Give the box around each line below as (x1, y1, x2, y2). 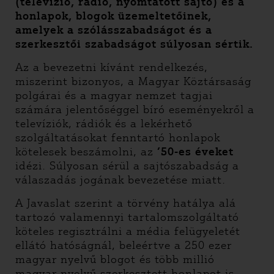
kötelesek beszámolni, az (15, 145, 157, 158)
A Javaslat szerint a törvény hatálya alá (15, 196, 236, 210)
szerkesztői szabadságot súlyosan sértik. (15, 37, 253, 51)
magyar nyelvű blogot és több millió (15, 253, 215, 266)
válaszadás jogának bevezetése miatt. (15, 173, 226, 187)
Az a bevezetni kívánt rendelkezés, (15, 61, 208, 74)
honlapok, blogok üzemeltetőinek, (15, 9, 212, 23)
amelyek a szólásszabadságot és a (15, 23, 212, 37)
